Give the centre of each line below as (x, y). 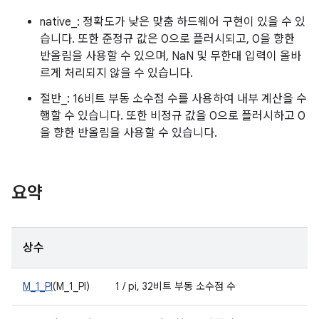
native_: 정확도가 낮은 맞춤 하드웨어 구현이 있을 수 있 (173, 22)
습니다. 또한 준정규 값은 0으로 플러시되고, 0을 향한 (167, 39)
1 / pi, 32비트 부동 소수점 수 (176, 286)
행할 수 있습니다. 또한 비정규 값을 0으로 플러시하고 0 (173, 116)
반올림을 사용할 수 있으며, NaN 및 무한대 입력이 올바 (171, 56)
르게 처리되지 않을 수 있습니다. (116, 73)
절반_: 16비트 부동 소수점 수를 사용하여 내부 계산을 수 (173, 99)
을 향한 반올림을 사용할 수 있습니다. (129, 133)
